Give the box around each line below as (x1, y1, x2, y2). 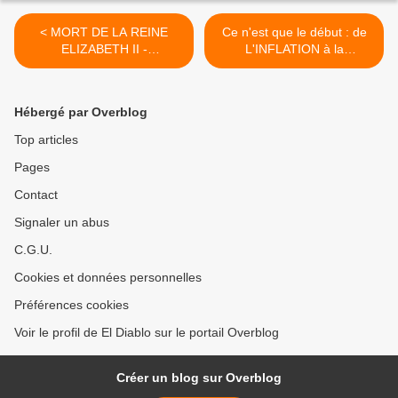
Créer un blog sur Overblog (116, 370, 282, 386)
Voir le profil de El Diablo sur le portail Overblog (14, 325, 279, 340)
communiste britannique (36, 76, 171, 91)
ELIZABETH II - (60, 42, 147, 57)
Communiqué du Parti (43, 59, 165, 74)
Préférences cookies (14, 298, 129, 313)
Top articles (14, 132, 78, 147)
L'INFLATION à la (244, 42, 344, 57)
